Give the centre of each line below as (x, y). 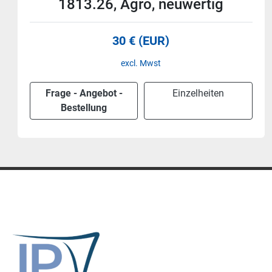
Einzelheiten (205, 93)
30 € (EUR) (147, 41)
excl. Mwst (147, 63)
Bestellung (90, 108)
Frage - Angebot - (90, 93)
